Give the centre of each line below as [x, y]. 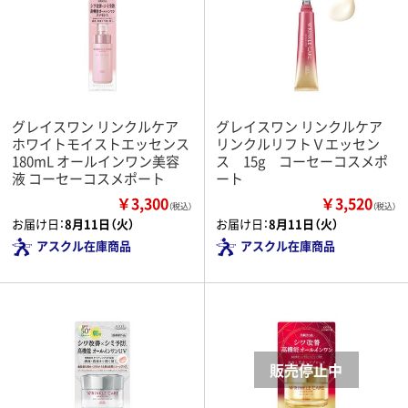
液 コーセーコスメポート [88, 178]
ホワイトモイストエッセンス [101, 143]
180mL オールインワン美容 [96, 160]
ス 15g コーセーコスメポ [302, 160]
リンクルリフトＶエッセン [298, 143]
